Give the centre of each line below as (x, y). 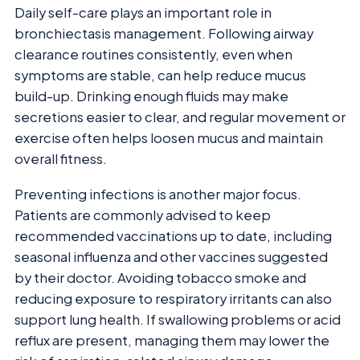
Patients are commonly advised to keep (143, 215)
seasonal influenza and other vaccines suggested (171, 257)
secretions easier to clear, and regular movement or (180, 117)
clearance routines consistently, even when (153, 54)
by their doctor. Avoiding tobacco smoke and (160, 278)
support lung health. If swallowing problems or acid (178, 320)
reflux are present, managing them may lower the (172, 341)
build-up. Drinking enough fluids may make (151, 96)
